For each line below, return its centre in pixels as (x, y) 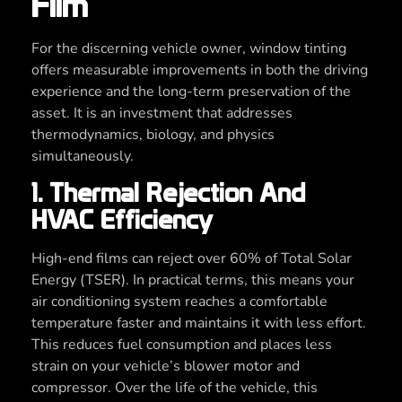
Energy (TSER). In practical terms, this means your (193, 280)
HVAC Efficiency (122, 219)
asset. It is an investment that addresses (162, 113)
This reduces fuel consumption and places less (182, 344)
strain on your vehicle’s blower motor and (166, 366)
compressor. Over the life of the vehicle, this (175, 387)
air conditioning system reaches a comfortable (179, 301)
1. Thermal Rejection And (168, 192)
